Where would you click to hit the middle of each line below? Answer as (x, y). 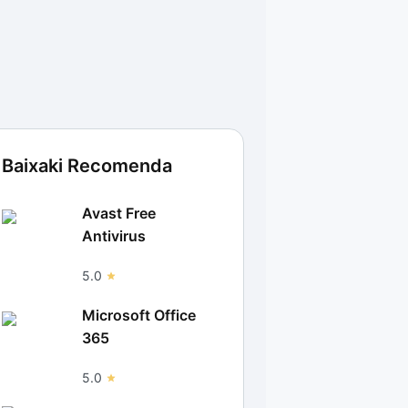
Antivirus (114, 236)
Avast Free (119, 213)
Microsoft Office (139, 315)
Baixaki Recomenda (87, 166)
